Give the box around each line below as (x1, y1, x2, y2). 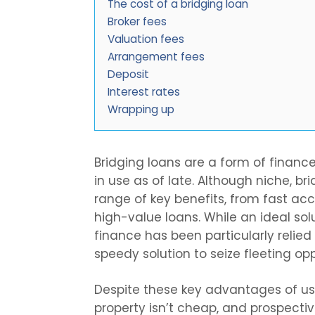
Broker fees (108, 14, 167, 29)
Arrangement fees (108, 49, 205, 64)
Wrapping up (108, 102, 175, 117)
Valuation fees (108, 32, 185, 46)
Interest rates (108, 84, 181, 99)
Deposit (108, 67, 150, 82)
